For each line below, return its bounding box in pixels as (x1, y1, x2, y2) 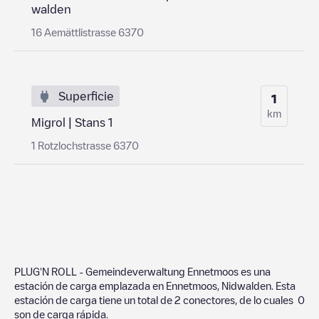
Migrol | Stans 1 (31, 116, 113, 128)
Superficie (58, 90, 114, 102)
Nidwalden (221, 280, 271, 291)
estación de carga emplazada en (14, 280, 166, 291)
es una (239, 266, 271, 276)
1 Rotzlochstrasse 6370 (31, 140, 139, 150)
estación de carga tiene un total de (14, 294, 174, 305)
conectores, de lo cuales (181, 294, 298, 305)
